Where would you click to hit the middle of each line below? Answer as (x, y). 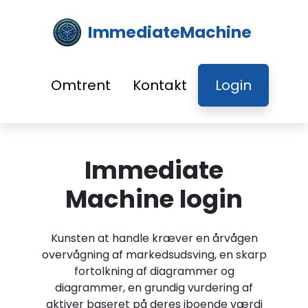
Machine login (154, 199)
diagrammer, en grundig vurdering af (154, 288)
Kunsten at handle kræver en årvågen (154, 238)
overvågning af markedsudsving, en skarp (154, 255)
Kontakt (159, 85)
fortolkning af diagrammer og (154, 271)
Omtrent (80, 85)
